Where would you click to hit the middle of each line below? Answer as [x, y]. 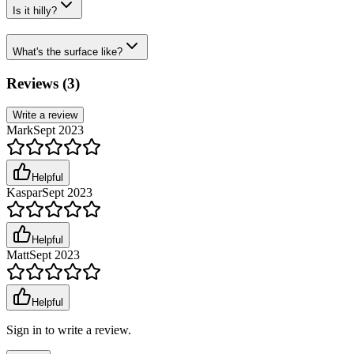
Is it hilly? [35, 11]
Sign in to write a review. [69, 330]
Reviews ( [37, 83]
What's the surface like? [68, 52]
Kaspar [24, 193]
